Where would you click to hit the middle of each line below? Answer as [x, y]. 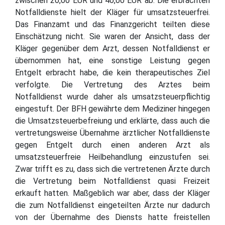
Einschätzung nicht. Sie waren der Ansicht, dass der [113, 36]
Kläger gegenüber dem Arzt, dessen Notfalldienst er [113, 48]
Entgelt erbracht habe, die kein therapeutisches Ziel [113, 72]
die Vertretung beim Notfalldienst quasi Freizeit [113, 181]
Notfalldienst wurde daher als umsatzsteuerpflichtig [113, 96]
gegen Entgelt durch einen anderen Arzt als [113, 145]
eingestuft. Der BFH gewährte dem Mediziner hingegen [113, 108]
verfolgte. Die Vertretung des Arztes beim [113, 84]
